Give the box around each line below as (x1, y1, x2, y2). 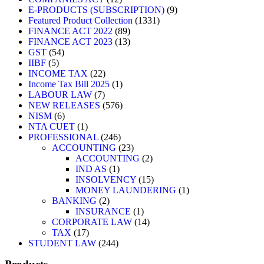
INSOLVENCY (75, 174, 136, 184)
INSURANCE (75, 206, 131, 216)
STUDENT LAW (28, 238, 96, 248)
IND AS (75, 164, 107, 174)
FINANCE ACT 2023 (28, 37, 113, 47)
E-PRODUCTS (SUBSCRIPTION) (28, 5, 164, 15)
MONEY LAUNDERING (75, 185, 176, 195)
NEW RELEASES (28, 100, 100, 110)
